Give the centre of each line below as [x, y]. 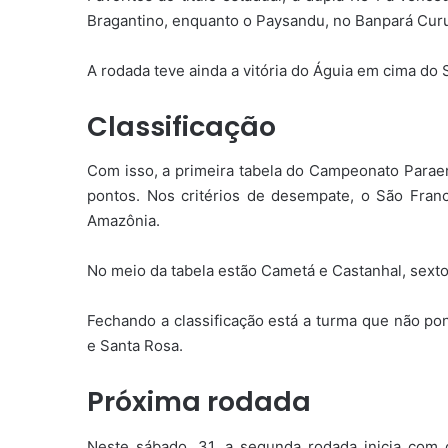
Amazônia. [123, 221]
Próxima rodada [199, 402]
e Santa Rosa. [135, 346]
